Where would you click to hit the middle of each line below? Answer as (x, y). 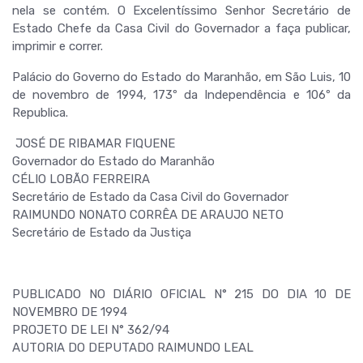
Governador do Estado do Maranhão (113, 161)
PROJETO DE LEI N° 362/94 (91, 330)
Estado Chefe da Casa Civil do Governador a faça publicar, (181, 28)
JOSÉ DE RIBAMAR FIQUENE (94, 143)
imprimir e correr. (58, 46)
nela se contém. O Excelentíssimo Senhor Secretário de (181, 11)
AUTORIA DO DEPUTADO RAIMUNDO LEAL (133, 348)
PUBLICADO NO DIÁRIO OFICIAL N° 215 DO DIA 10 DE (181, 294)
